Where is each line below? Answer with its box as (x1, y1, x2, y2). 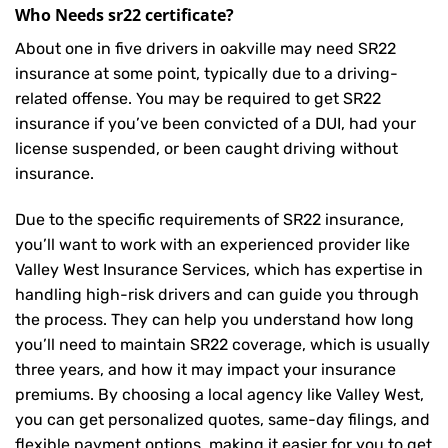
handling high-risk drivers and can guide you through (15, 284, 419, 304)
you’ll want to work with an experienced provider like (15, 234, 410, 254)
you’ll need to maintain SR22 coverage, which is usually (15, 334, 430, 354)
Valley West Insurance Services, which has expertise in (15, 259, 423, 279)
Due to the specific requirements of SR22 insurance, (15, 209, 404, 229)
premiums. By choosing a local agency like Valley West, (15, 384, 424, 404)
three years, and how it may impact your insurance (15, 359, 396, 379)
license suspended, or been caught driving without (15, 138, 398, 158)
